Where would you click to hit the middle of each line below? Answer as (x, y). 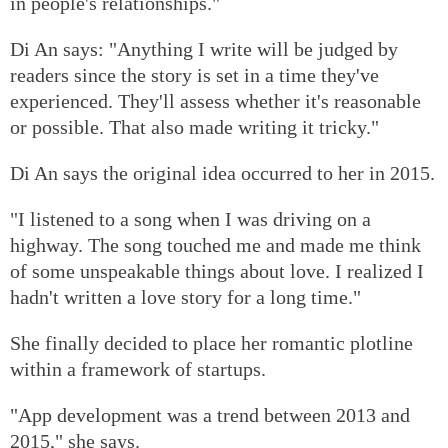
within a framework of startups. (138, 368)
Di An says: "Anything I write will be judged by (204, 48)
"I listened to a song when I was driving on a (190, 218)
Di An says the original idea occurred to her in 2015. (222, 172)
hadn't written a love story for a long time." (185, 296)
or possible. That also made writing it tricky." (194, 126)
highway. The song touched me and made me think (215, 244)
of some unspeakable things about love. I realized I (217, 270)
